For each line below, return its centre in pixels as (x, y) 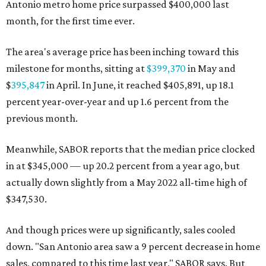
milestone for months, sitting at (76, 68)
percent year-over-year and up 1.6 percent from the (117, 102)
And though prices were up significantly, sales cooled (121, 230)
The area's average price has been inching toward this (122, 52)
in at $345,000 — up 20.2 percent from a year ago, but (123, 166)
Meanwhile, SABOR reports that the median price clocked (131, 149)
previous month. (42, 118)
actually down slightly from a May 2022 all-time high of (126, 182)
